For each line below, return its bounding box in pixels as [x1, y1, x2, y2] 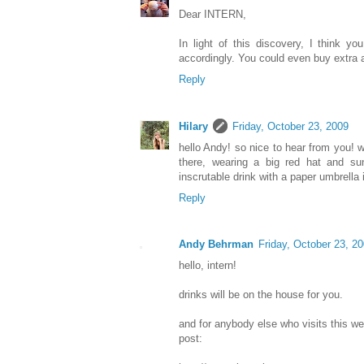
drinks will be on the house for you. [179, 288, 343, 301]
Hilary [179, 120, 208, 133]
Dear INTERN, [179, 8, 246, 21]
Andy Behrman [179, 238, 253, 251]
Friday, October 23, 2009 [232, 120, 349, 133]
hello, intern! [179, 259, 236, 272]
